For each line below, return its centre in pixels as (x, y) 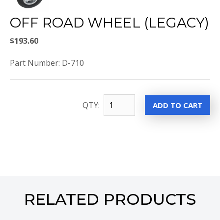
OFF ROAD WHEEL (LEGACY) (110, 23)
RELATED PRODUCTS (110, 199)
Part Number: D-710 (47, 63)
